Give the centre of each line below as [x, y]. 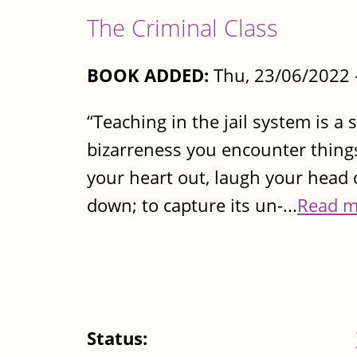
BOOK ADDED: [148, 76]
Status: [120, 339]
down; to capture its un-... [192, 205]
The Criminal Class [182, 27]
